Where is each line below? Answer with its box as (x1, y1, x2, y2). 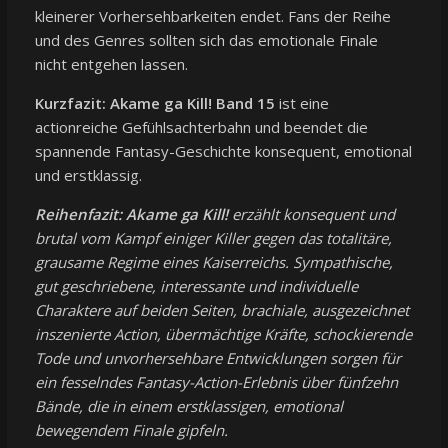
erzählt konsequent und (227, 203, 395, 224)
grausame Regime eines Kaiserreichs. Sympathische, (34, 251, 393, 272)
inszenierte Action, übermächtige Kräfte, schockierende (34, 323, 412, 344)
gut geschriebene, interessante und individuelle (34, 275, 358, 296)
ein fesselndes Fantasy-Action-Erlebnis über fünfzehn (34, 371, 398, 392)
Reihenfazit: (34, 203, 122, 224)
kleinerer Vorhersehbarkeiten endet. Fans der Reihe (34, 5, 391, 26)
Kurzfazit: (34, 92, 106, 113)
